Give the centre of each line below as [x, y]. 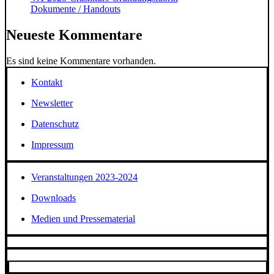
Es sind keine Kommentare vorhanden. [81, 61]
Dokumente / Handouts [75, 9]
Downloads [54, 198]
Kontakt [47, 83]
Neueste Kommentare [74, 35]
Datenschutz [55, 124]
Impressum [53, 145]
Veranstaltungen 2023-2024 [85, 177]
